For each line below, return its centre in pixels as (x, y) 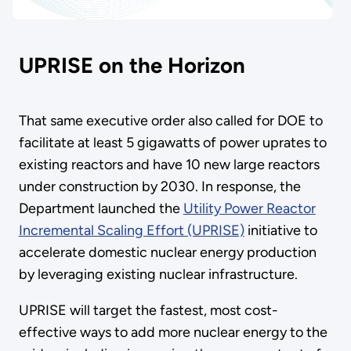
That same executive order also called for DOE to (170, 120)
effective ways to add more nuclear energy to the (173, 332)
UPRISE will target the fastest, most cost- (148, 310)
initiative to (280, 230)
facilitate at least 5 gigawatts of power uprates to (172, 142)
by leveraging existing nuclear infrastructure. (158, 274)
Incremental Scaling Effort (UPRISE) (131, 230)
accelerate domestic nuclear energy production (167, 252)
